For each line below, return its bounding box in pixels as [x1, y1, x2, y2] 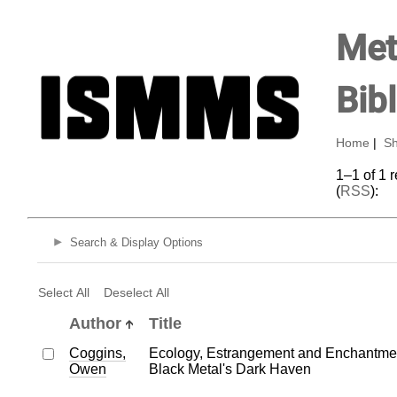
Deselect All [103, 284, 169, 300]
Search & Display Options [69, 236, 203, 250]
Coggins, [68, 345, 126, 361]
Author [68, 314, 121, 332]
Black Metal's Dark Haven [148, 361, 311, 377]
